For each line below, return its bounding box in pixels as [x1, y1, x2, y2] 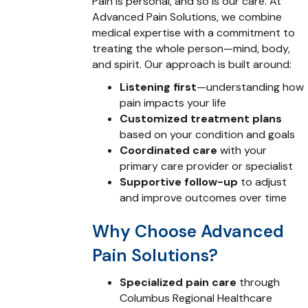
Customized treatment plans [120, 111, 283, 126]
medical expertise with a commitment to [92, 25, 296, 40]
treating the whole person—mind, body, [92, 41, 291, 56]
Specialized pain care [120, 274, 237, 289]
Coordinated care [120, 142, 218, 157]
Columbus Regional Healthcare [120, 290, 273, 305]
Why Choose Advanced [92, 219, 285, 243]
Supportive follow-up [120, 174, 239, 189]
